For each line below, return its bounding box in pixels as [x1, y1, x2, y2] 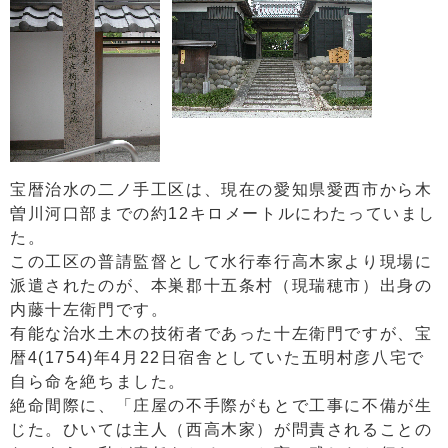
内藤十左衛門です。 [10, 300, 169, 318]
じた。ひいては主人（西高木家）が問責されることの [10, 420, 433, 438]
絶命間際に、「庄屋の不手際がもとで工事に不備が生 [10, 396, 433, 414]
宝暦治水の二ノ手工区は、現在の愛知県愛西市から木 [10, 180, 433, 198]
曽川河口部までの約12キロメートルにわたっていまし [10, 204, 437, 222]
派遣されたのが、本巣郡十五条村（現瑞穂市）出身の [10, 276, 433, 294]
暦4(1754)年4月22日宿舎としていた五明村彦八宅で [10, 348, 425, 366]
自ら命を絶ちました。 [10, 372, 186, 390]
